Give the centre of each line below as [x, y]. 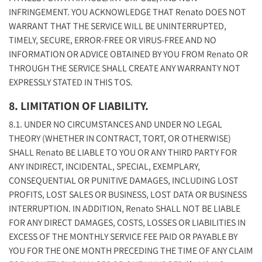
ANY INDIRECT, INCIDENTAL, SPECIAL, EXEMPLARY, [104, 166]
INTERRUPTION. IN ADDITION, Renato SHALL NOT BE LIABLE [125, 208]
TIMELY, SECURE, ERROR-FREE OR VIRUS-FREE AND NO [113, 40]
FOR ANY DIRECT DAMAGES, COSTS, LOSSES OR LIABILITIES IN [127, 222]
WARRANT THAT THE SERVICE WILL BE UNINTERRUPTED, [118, 26]
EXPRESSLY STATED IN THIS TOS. [71, 82]
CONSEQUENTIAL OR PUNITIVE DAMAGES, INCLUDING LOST [124, 180]
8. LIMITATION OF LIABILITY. [79, 106]
